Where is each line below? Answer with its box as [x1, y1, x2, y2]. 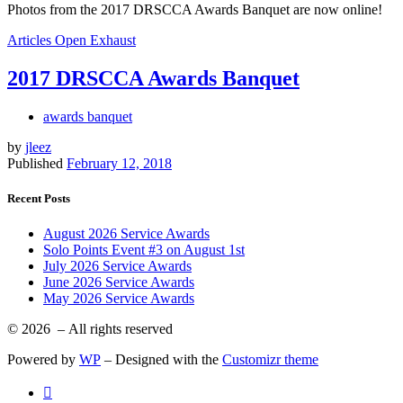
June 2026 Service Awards [43, 274, 194, 291]
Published [7, 155, 67, 171]
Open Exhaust [55, 31, 136, 48]
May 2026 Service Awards [43, 291, 194, 307]
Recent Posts [7, 191, 70, 205]
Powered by [7, 352, 79, 368]
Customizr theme [222, 352, 318, 368]
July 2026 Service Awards [43, 258, 192, 274]
